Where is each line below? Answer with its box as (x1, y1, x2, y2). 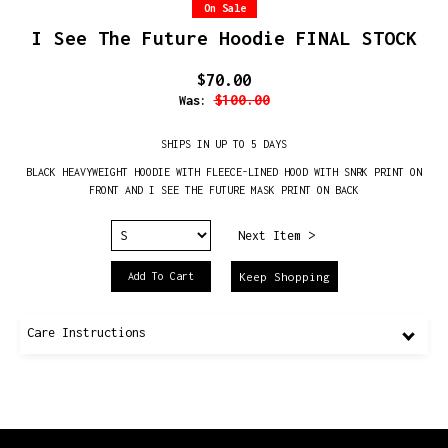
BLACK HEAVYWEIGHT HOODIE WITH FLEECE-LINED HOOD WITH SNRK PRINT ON (26, 166, 422, 178)
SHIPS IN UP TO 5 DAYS (161, 138, 287, 150)
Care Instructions (27, 325, 146, 340)
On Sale (204, 2, 246, 14)
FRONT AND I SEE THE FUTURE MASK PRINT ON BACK (89, 184, 359, 196)
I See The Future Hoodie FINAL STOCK (31, 27, 417, 49)
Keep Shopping (238, 269, 330, 283)
